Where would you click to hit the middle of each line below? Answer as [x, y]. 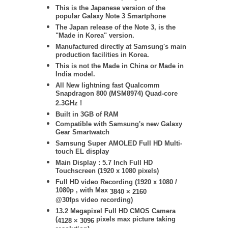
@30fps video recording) [94, 201]
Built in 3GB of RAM [87, 114]
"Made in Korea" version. [96, 36]
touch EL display [82, 152]
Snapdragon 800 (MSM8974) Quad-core [117, 94]
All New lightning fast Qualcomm [108, 85]
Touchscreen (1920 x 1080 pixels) [107, 172]
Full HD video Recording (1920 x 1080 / [116, 182]
